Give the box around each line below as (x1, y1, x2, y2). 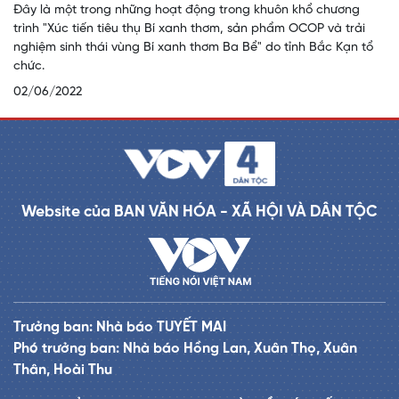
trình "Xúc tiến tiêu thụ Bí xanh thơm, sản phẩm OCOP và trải (13, 22, 365, 37)
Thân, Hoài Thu (13, 362, 112, 379)
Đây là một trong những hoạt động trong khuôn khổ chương (13, 4, 360, 18)
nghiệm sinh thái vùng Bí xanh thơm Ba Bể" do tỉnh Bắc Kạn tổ (13, 41, 373, 55)
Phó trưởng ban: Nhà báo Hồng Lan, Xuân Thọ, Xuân (13, 341, 357, 357)
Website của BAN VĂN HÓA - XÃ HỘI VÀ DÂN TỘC (21, 204, 378, 221)
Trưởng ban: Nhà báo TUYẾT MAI (13, 320, 226, 336)
